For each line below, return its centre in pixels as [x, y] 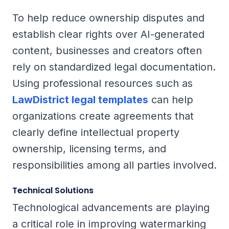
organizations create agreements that [103, 116]
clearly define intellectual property [96, 133]
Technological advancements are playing [111, 208]
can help [171, 100]
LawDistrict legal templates [80, 100]
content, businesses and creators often [107, 51]
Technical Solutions [53, 191]
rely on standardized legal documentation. [114, 67]
